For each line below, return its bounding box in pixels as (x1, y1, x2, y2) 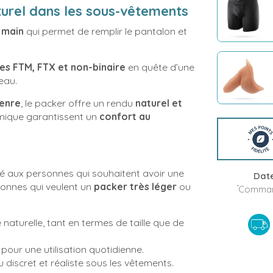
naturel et (135, 97, 182, 109)
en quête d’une (126, 61, 194, 73)
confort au (99, 110, 151, 122)
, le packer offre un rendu (21, 97, 135, 109)
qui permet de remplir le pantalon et (24, 25, 187, 37)
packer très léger (91, 180, 177, 193)
